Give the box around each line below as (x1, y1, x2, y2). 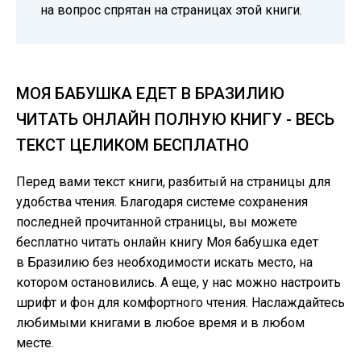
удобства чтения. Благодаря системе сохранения (16, 194, 308, 210)
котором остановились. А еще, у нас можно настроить (16, 275, 341, 290)
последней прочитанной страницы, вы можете (16, 214, 297, 230)
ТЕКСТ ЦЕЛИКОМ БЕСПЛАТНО (16, 135, 249, 155)
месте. (16, 335, 54, 351)
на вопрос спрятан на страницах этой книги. (40, 2, 302, 18)
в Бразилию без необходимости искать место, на (16, 255, 313, 270)
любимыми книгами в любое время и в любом (16, 315, 305, 330)
